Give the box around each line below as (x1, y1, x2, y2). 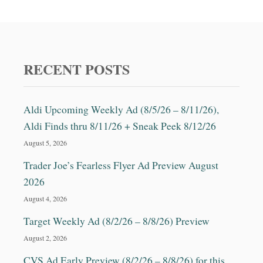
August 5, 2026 (23, 138, 67, 148)
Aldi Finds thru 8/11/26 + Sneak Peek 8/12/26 (23, 119, 216, 133)
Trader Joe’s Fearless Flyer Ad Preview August (23, 159, 218, 173)
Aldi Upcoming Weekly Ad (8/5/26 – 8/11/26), (23, 103, 219, 117)
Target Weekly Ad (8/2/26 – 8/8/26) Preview (23, 214, 210, 228)
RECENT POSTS (23, 59, 130, 80)
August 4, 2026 (23, 194, 67, 204)
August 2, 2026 (23, 233, 67, 243)
